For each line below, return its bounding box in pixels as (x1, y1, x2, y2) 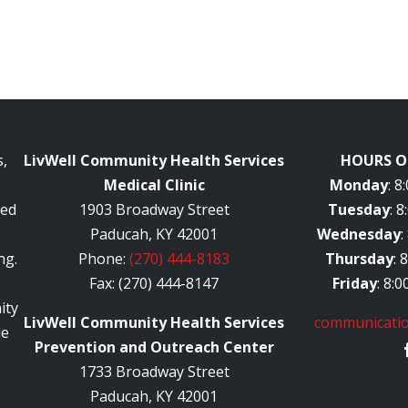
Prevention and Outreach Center (34, 336, 274, 357)
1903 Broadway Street (78, 199, 229, 219)
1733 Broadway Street (78, 361, 229, 382)
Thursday (324, 248, 393, 269)
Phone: (78, 248, 130, 269)
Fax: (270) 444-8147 (89, 272, 219, 293)
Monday (330, 174, 389, 195)
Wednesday (317, 223, 402, 244)
